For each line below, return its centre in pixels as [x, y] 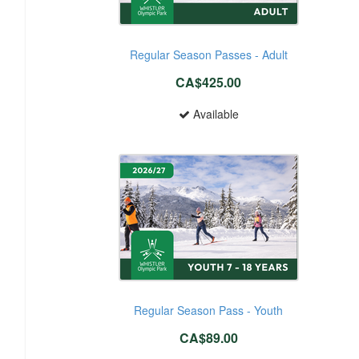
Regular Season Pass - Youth [209, 310]
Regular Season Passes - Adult [208, 54]
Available [214, 113]
